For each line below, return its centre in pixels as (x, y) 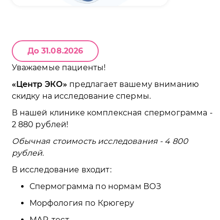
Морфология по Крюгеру (82, 203)
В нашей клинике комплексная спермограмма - (113, 113)
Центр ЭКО (40, 84)
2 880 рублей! (40, 125)
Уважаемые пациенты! (59, 68)
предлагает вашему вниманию (133, 84)
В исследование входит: (61, 170)
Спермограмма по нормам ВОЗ (95, 187)
